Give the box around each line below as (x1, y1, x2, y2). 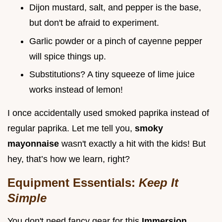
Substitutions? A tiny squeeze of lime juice (29, 69, 195, 80)
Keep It (139, 176, 178, 190)
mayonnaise (7, 139, 61, 149)
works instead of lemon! (29, 85, 123, 95)
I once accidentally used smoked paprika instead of (7, 108, 209, 118)
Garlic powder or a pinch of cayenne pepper (29, 36, 202, 46)
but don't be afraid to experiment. (29, 17, 159, 28)
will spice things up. (29, 51, 106, 61)
